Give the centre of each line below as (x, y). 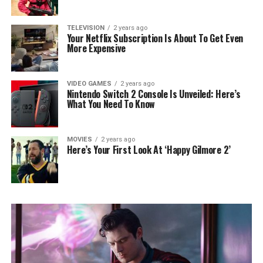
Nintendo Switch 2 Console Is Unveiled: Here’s (154, 94)
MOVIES (79, 140)
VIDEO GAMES (89, 84)
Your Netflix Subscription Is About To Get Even (155, 38)
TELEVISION (85, 28)
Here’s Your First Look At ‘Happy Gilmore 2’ (149, 150)
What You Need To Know (111, 104)
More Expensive (96, 48)
